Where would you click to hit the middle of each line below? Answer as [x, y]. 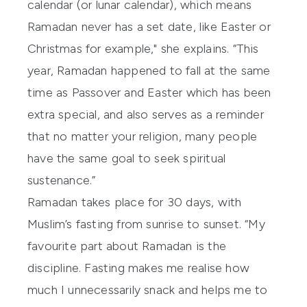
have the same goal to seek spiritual [127, 158]
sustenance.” [62, 180]
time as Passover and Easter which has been [149, 92]
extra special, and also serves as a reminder [146, 114]
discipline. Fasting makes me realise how [139, 268]
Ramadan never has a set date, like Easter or [149, 26]
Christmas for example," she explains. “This [143, 48]
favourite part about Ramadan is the [127, 246]
